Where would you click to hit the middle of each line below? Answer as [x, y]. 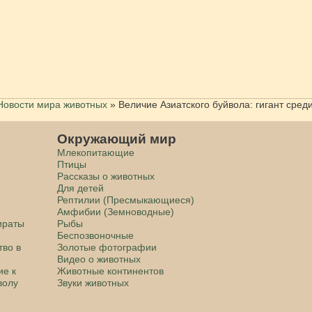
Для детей [81, 188]
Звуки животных [93, 282]
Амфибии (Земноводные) [116, 211]
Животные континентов [111, 271]
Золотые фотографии [107, 247]
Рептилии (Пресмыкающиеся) [126, 200]
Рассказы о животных [106, 176]
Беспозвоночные [96, 235]
